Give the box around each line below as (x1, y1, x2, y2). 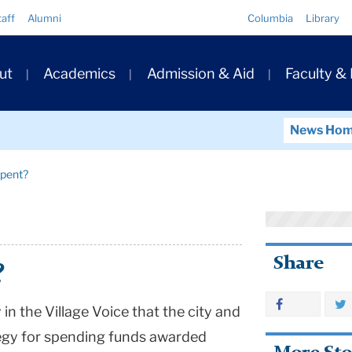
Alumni (27, 12, 61, 24)
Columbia (247, 12, 294, 24)
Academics (43, 65, 116, 82)
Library (306, 12, 340, 24)
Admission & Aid (146, 65, 255, 82)
